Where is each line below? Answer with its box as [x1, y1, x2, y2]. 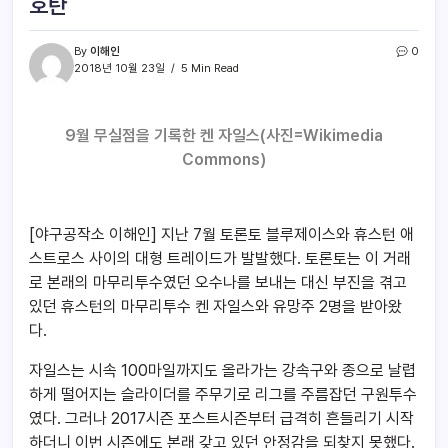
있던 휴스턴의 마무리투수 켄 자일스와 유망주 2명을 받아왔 [29, 296, 402, 316]
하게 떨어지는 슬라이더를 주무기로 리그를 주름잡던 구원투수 [29, 384, 417, 404]
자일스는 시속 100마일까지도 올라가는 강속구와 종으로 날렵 [29, 360, 416, 380]
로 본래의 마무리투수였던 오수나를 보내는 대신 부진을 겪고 [29, 272, 407, 292]
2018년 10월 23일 [74, 60, 165, 75]
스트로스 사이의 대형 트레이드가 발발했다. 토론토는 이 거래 [29, 248, 411, 268]
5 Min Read [178, 60, 239, 75]
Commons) [182, 149, 266, 169]
